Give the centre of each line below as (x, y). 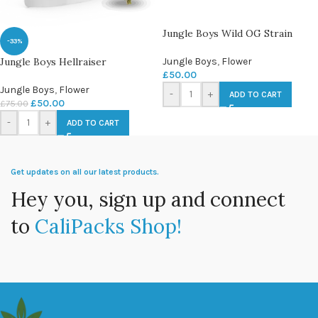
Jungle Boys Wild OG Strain (227, 33)
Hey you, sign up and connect (148, 199)
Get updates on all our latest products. (85, 171)
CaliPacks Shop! (108, 226)
